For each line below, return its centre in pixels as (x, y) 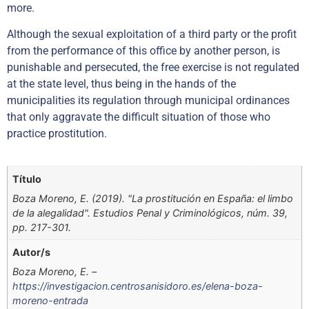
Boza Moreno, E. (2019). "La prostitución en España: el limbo (153, 198)
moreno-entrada (51, 301)
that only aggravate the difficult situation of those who (139, 117)
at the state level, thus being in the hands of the (121, 83)
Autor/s (32, 252)
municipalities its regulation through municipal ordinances (148, 100)
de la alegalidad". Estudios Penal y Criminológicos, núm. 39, (150, 212)
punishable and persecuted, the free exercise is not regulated (153, 67)
